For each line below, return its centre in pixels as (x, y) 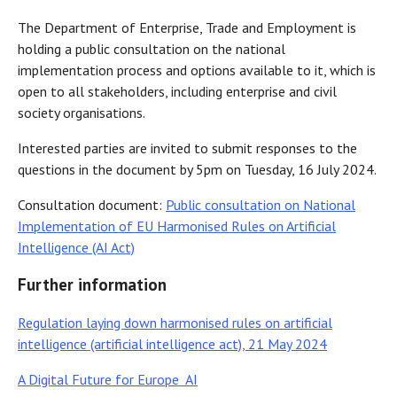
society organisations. (85, 113)
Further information (94, 284)
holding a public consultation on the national (152, 49)
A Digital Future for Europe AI (108, 379)
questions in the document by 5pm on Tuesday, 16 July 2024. (197, 170)
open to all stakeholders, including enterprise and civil (177, 92)
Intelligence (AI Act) (76, 248)
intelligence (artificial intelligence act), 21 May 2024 (172, 343)
